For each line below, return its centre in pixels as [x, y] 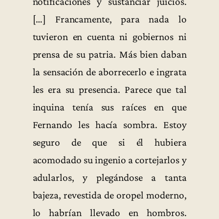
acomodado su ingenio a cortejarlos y [109, 160]
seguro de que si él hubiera [109, 142]
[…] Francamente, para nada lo [109, 19]
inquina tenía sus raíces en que [109, 107]
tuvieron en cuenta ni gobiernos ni [109, 36]
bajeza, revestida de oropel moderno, [109, 195]
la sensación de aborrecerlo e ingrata [109, 72]
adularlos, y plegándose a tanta [109, 177]
